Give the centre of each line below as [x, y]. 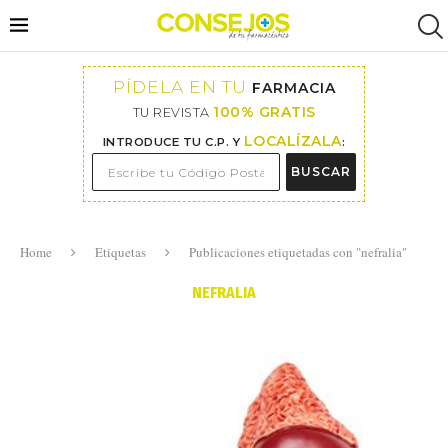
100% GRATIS [264, 112]
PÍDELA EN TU [182, 86]
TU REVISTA [172, 112]
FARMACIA [293, 88]
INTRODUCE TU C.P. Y [173, 142]
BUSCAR [321, 171]
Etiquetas [120, 252]
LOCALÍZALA [292, 141]
